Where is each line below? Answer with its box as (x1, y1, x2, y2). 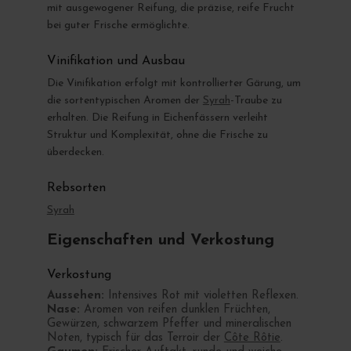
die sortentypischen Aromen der (46, 94, 203, 107)
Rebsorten (46, 181, 106, 194)
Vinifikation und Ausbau (46, 54, 185, 67)
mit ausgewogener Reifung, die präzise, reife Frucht (46, 2, 295, 14)
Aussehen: (46, 289, 104, 302)
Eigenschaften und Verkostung (46, 232, 274, 248)
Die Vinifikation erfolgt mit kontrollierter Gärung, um (46, 77, 301, 89)
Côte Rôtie (223, 331, 280, 344)
